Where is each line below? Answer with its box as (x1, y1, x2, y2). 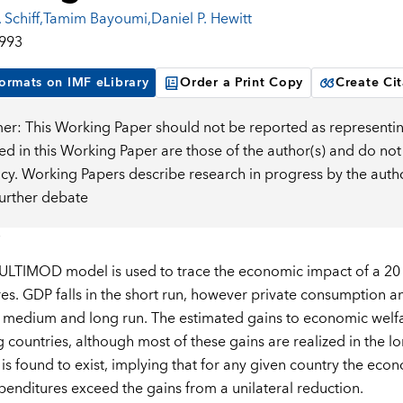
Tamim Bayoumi (42, 6, 148, 32)
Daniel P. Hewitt (150, 6, 252, 32)
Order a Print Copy (180, 72, 304, 94)
